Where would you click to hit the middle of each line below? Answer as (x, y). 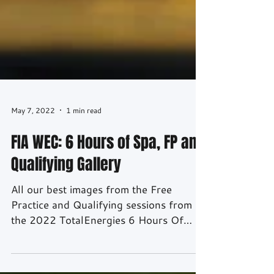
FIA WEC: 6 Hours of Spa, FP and (108, 230)
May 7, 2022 (33, 198)
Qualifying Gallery (66, 252)
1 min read (84, 198)
